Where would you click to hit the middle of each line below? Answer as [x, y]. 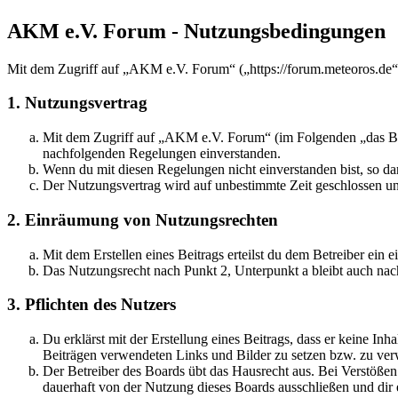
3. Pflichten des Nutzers [92, 305]
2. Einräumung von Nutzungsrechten [143, 219]
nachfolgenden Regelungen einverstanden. [162, 154]
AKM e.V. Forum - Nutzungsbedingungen [196, 31]
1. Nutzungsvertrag [77, 103]
